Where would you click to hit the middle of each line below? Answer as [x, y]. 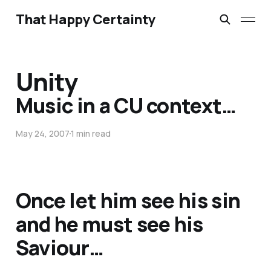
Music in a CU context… [126, 106]
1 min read [90, 134]
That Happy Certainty [86, 19]
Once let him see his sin [128, 201]
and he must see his [109, 224]
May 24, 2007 [42, 134]
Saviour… [60, 248]
